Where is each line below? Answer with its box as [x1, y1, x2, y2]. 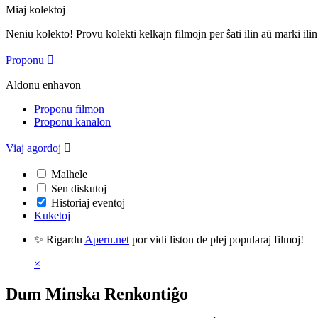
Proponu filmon [34, 103, 104, 116]
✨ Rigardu [34, 234, 84, 246]
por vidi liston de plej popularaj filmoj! [129, 234, 304, 246]
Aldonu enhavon [6, 79, 81, 92]
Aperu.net [84, 234, 129, 246]
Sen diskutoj [51, 182, 106, 195]
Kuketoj [34, 209, 70, 222]
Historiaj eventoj [51, 197, 125, 209]
